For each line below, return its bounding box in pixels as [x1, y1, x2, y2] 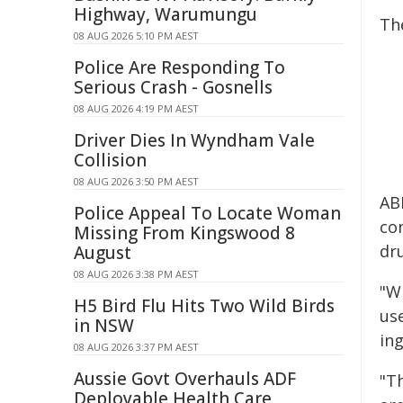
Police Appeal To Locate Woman [74, 201, 341, 225]
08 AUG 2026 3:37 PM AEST [74, 340, 199, 354]
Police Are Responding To [74, 56, 285, 79]
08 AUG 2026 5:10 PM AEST [74, 29, 199, 42]
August [74, 241, 131, 264]
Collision [74, 148, 147, 172]
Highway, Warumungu [74, 3, 257, 26]
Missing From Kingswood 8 [74, 221, 295, 245]
